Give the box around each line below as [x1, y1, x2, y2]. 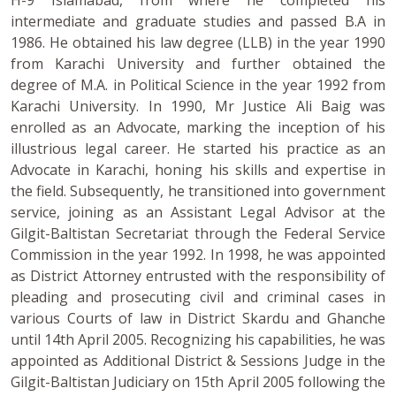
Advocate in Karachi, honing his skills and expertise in [11, 159, 385, 179]
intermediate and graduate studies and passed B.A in [11, 11, 385, 31]
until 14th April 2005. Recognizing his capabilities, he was [11, 329, 385, 349]
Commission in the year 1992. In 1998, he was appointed [11, 244, 385, 264]
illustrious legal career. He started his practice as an [11, 138, 385, 158]
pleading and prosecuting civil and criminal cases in [11, 286, 385, 307]
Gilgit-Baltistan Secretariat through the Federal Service [11, 223, 385, 243]
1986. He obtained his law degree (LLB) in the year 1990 [11, 32, 385, 52]
